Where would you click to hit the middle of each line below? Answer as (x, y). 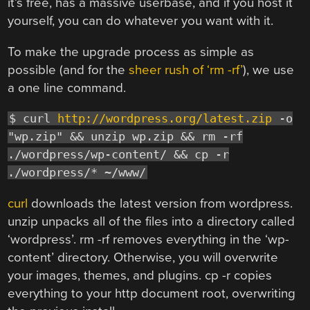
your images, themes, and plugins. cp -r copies (140, 276)
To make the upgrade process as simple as (131, 52)
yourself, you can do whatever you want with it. (141, 21)
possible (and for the (69, 70)
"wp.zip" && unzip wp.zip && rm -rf (126, 137)
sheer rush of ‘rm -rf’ (186, 70)
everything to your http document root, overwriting (152, 294)
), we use (269, 70)
